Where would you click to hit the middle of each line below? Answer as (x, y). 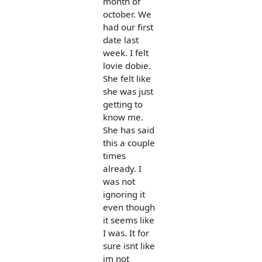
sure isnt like (129, 245)
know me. (123, 117)
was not (119, 181)
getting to (123, 104)
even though (129, 207)
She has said (129, 130)
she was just (128, 91)
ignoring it (124, 194)
